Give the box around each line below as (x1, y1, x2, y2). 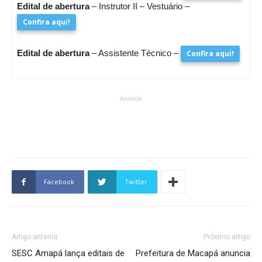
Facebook (44, 177, 74, 186)
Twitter (125, 177, 147, 186)
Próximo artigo (204, 233, 250, 241)
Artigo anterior (12, 233, 58, 241)
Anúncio (120, 95, 142, 102)
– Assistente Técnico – (92, 48, 181, 58)
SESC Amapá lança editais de (12, 248, 125, 258)
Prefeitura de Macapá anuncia (136, 248, 250, 258)
